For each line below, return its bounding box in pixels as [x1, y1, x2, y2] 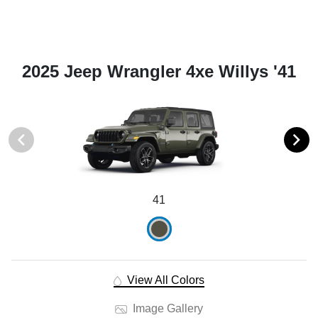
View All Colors [124, 274, 204, 287]
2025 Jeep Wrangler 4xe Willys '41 [22, 61, 296, 81]
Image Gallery [129, 302, 203, 315]
